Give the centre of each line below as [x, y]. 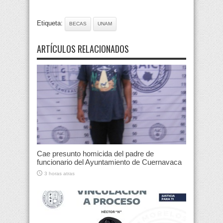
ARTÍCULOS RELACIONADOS [83, 49]
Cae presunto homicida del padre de [95, 154]
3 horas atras [59, 174]
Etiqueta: [51, 23]
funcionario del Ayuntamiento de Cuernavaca [109, 162]
